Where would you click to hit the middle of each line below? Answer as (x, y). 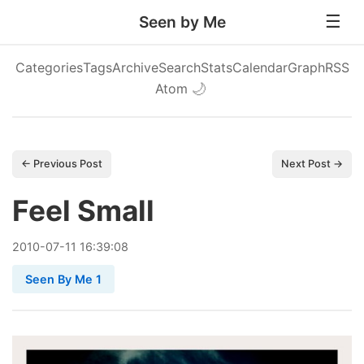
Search (179, 67)
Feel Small (83, 211)
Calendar (260, 67)
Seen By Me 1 (63, 279)
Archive (135, 67)
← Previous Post (62, 164)
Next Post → (312, 164)
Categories (49, 67)
